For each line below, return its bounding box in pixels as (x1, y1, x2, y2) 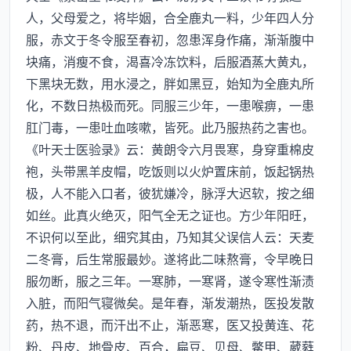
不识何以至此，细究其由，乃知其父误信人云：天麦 (26, 227, 314, 246)
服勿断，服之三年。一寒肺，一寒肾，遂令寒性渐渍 (26, 271, 314, 290)
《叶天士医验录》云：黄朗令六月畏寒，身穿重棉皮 (26, 139, 314, 158)
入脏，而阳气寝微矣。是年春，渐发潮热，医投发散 (26, 293, 314, 312)
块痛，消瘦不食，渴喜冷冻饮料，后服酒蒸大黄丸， (26, 52, 314, 71)
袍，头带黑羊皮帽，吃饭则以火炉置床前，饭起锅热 (26, 161, 314, 180)
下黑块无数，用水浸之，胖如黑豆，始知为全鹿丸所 (26, 74, 314, 92)
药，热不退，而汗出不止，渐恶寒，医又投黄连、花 (26, 315, 314, 334)
